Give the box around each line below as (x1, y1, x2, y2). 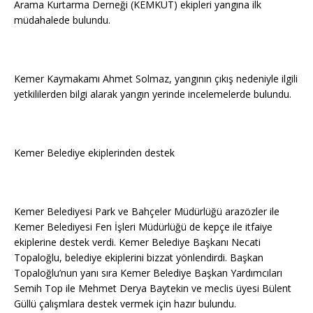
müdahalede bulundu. (14, 13, 110, 27)
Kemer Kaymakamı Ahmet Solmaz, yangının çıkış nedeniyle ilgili (14, 71, 298, 85)
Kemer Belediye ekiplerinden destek (14, 145, 175, 159)
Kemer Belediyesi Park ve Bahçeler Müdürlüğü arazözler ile (14, 204, 279, 218)
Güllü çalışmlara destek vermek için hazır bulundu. (14, 296, 236, 310)
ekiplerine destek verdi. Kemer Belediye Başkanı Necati (14, 235, 261, 249)
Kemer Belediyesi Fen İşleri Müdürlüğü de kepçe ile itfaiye (14, 219, 272, 233)
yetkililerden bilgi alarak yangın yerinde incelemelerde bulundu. (14, 87, 291, 101)
